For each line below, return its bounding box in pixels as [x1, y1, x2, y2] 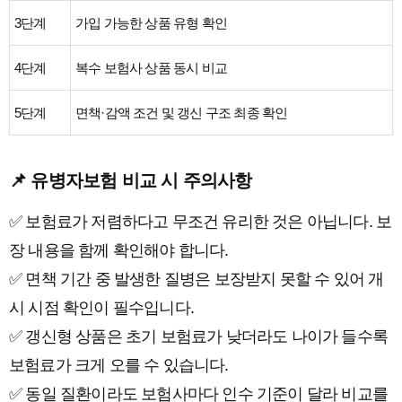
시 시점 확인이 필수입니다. [9, 299, 194, 317]
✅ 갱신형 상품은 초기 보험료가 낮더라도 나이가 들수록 [9, 328, 389, 345]
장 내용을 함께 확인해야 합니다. [9, 241, 229, 259]
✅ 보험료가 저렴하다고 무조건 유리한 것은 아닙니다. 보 [9, 213, 392, 231]
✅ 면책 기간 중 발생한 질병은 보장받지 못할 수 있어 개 [9, 270, 384, 288]
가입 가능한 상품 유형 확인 [75, 15, 227, 31]
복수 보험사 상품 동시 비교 [75, 60, 227, 75]
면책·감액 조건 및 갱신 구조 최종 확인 [75, 105, 288, 120]
